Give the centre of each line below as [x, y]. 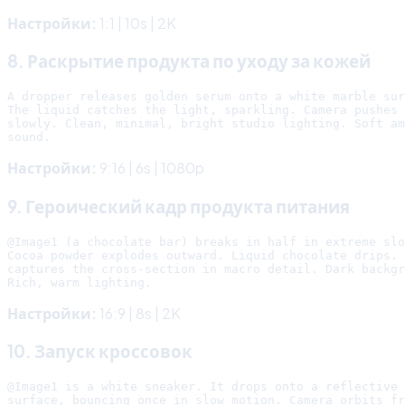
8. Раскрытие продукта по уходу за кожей [189, 61]
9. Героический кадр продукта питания [179, 206]
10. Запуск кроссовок [100, 352]
